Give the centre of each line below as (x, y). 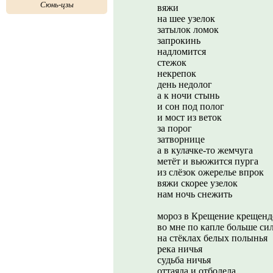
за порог (175, 128)
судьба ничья (184, 260)
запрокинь (179, 41)
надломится (182, 51)
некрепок (177, 73)
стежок (172, 62)
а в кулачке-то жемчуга (205, 150)
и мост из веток (190, 117)
